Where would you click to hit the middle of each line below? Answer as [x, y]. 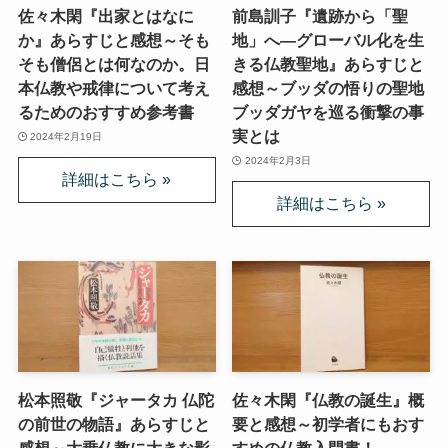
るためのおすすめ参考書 [105, 112]
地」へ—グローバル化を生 [328, 40]
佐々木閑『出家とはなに [105, 16]
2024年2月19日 [66, 136]
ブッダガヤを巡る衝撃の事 [328, 112]
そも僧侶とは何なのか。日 [113, 64]
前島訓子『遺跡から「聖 [320, 16]
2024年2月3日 [277, 160]
